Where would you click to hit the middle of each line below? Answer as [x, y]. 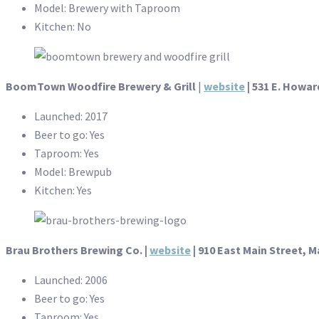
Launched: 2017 [71, 116]
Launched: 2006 [71, 280]
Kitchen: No [63, 27]
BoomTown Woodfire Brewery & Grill [101, 87]
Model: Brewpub [73, 172]
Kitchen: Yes [63, 190]
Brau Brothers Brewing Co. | [78, 250]
